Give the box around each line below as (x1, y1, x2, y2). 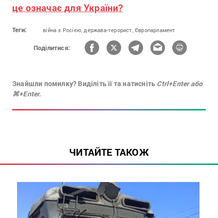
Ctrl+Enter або (157, 79, 203, 89)
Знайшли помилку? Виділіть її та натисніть (12, 79, 157, 89)
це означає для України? (12, 1, 123, 14)
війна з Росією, (43, 26, 83, 34)
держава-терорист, (84, 26, 133, 34)
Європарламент (135, 26, 176, 34)
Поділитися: (33, 43, 71, 52)
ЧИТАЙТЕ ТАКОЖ (69, 145, 149, 159)
